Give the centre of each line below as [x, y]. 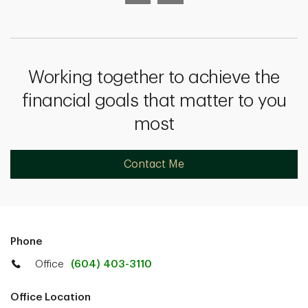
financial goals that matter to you [154, 101]
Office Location [51, 297]
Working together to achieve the [154, 78]
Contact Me [154, 164]
